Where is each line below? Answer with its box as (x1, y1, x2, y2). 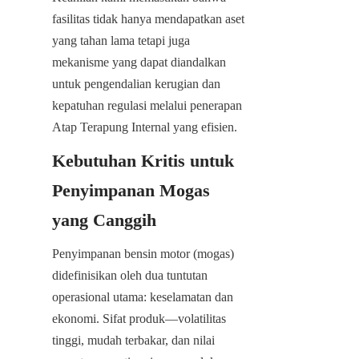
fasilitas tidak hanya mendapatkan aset (52, 11, 244, 26)
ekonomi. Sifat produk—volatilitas (52, 311, 226, 325)
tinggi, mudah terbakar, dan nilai (52, 333, 215, 347)
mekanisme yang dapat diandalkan (52, 54, 226, 69)
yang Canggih (52, 209, 156, 230)
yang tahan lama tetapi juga (52, 33, 190, 47)
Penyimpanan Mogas (52, 179, 210, 200)
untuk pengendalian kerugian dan (52, 76, 220, 91)
